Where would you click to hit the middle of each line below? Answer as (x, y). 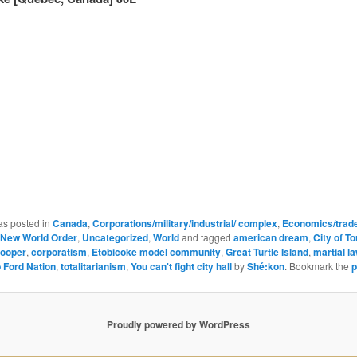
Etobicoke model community (156, 251)
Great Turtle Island (267, 251)
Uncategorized (115, 237)
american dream (271, 237)
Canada (70, 223)
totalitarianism (93, 266)
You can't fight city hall (181, 266)
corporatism (59, 251)
